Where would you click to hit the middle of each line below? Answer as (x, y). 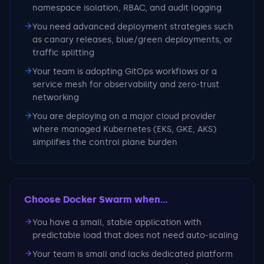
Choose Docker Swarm (78, 199)
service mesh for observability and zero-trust (126, 85)
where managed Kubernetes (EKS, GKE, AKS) (124, 129)
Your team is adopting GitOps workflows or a (125, 72)
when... (150, 199)
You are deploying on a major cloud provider (124, 116)
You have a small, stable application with (117, 222)
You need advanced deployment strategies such (133, 27)
